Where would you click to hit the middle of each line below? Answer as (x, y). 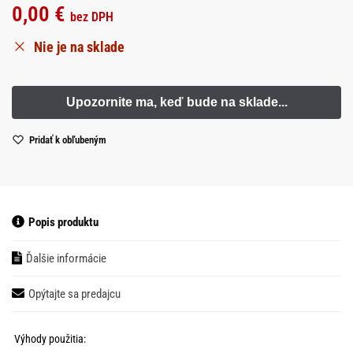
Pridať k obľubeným (68, 140)
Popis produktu (63, 223)
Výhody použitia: (50, 339)
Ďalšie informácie (66, 258)
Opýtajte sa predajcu (74, 294)
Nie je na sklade (79, 46)
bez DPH (92, 17)
